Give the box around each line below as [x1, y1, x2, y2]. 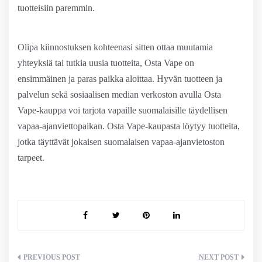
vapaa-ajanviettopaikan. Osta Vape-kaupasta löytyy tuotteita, [18, 121, 240, 131]
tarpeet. [18, 153, 44, 163]
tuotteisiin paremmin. [18, 3, 95, 13]
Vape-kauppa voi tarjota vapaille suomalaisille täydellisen [18, 105, 227, 115]
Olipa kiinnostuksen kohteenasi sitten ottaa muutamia [18, 42, 213, 52]
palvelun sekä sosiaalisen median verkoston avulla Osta [18, 89, 221, 99]
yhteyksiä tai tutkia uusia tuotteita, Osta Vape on [18, 58, 194, 68]
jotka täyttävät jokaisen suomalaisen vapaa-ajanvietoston [18, 137, 225, 147]
